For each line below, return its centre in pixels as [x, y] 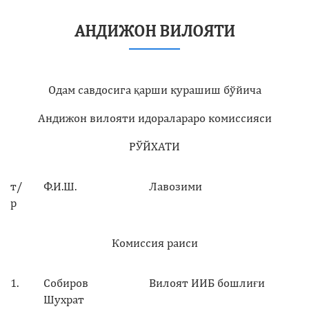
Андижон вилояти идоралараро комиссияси [154, 118]
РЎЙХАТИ [154, 146]
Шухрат [64, 299]
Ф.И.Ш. [60, 186]
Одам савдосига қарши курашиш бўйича [154, 89]
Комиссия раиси [154, 242]
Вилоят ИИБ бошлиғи [207, 282]
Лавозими [176, 186]
